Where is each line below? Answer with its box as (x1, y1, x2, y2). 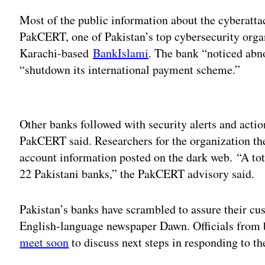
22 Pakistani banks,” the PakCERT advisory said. (20, 166, 255, 182)
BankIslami (93, 45, 149, 62)
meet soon (20, 234, 69, 251)
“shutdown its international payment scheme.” (20, 62, 241, 78)
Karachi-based (20, 45, 93, 62)
